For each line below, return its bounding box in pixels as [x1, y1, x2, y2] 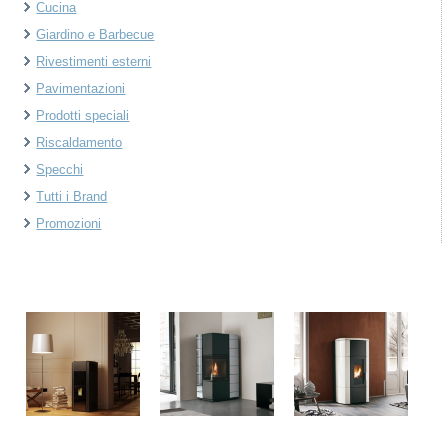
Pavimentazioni [36, 81, 126, 96]
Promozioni [36, 216, 102, 231]
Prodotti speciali [36, 108, 130, 123]
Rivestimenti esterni [36, 54, 152, 69]
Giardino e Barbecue [36, 27, 155, 42]
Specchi [36, 162, 84, 177]
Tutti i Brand [36, 189, 108, 204]
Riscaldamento [36, 135, 123, 150]
